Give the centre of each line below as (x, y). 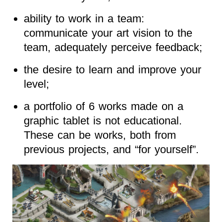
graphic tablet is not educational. (103, 120)
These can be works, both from (100, 135)
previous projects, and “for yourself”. (111, 149)
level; (36, 84)
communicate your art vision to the (108, 33)
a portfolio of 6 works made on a (103, 106)
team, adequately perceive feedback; (113, 47)
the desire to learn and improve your (112, 69)
